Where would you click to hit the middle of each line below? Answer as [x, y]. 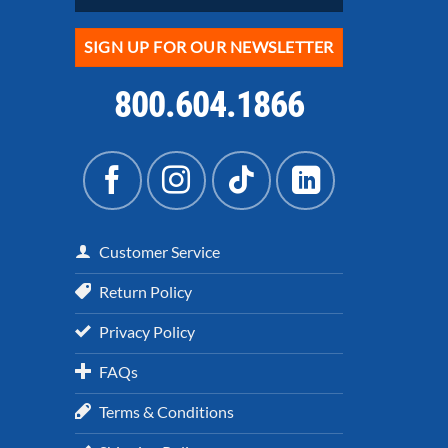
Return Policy [145, 291]
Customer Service [159, 251]
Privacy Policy [147, 331]
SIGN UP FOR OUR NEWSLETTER [209, 46]
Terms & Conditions [166, 411]
